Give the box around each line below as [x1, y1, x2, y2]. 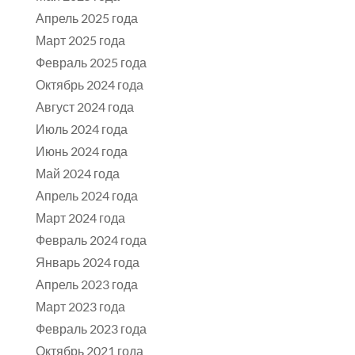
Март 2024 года [35, 210, 125, 226]
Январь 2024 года [35, 254, 139, 270]
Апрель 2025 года [35, 10, 138, 26]
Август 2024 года [35, 99, 134, 115]
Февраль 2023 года [35, 321, 147, 337]
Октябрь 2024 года [35, 77, 143, 93]
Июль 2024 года [35, 121, 128, 137]
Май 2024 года [35, 166, 120, 181]
